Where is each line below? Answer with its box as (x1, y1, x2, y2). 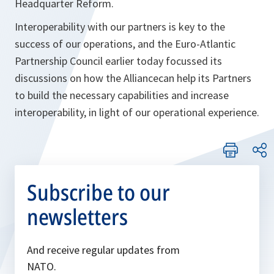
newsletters (27, 202, 128, 232)
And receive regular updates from (27, 243, 180, 257)
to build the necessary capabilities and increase (15, 88, 229, 102)
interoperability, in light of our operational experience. (15, 105, 259, 119)
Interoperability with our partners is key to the (15, 20, 225, 34)
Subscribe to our (27, 177, 170, 207)
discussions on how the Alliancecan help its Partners (15, 71, 251, 85)
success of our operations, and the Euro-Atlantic (15, 37, 235, 51)
